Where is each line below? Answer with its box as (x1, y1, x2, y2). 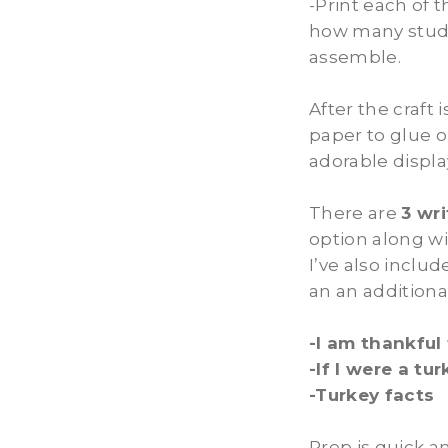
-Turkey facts (309, 384, 435, 405)
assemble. (309, 46, 402, 67)
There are (309, 202, 402, 223)
